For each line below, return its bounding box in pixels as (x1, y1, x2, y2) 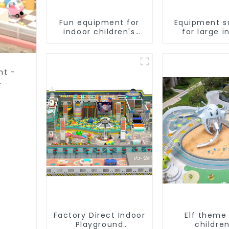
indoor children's (63, 26, 135, 37)
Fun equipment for (59, 17, 140, 28)
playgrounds (73, 35, 126, 46)
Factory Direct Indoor (53, 210, 146, 220)
